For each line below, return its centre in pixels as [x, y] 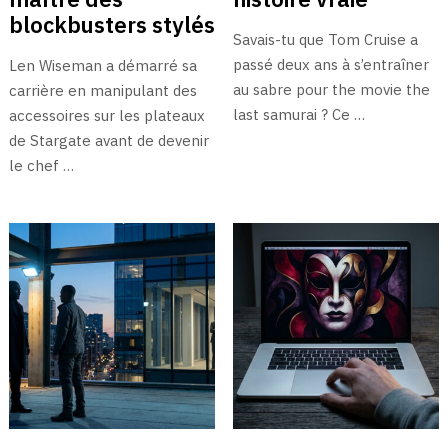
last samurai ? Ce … [298, 114]
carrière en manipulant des [102, 90]
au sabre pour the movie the [331, 89]
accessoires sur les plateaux [106, 115]
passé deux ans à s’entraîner [330, 64]
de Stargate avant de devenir [108, 140]
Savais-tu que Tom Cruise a [325, 39]
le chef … [41, 165]
